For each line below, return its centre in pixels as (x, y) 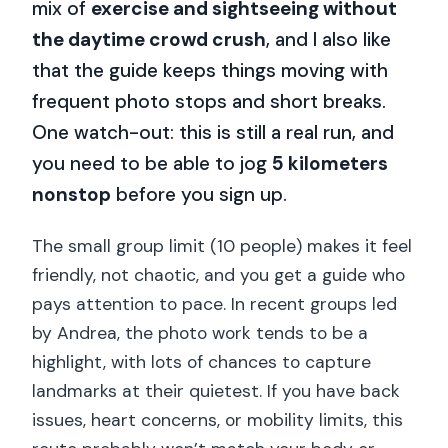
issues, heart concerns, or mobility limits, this (218, 420)
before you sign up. (199, 194)
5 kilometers (330, 163)
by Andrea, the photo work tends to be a (200, 333)
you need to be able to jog (152, 163)
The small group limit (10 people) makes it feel (222, 246)
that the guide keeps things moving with (210, 70)
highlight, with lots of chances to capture (202, 362)
